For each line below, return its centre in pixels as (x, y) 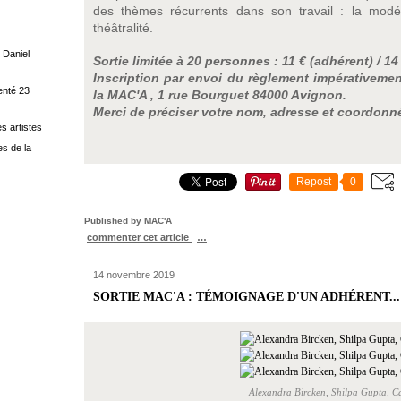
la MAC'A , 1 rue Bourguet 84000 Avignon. (220, 95)
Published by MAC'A (128, 221)
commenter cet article (139, 237)
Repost (314, 182)
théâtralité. (123, 28)
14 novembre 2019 (134, 275)
